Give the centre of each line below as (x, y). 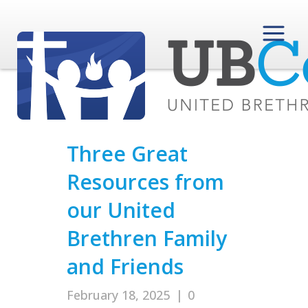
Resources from (145, 182)
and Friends (125, 266)
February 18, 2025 (118, 295)
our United (121, 210)
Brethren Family (147, 238)
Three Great (127, 154)
